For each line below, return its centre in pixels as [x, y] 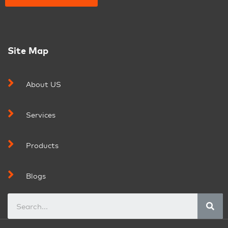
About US [44, 84]
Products [42, 145]
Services [41, 115]
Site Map [28, 51]
